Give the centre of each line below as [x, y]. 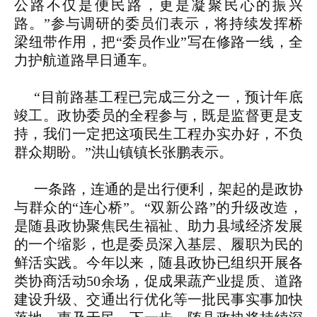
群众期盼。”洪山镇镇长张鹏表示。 [123, 152]
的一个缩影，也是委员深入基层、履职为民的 [158, 244]
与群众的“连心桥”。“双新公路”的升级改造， [158, 208]
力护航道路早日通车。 [85, 60]
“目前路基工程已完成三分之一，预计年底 [168, 97]
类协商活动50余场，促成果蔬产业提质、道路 [158, 281]
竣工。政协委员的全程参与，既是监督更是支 [158, 116]
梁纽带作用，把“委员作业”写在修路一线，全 [158, 42]
